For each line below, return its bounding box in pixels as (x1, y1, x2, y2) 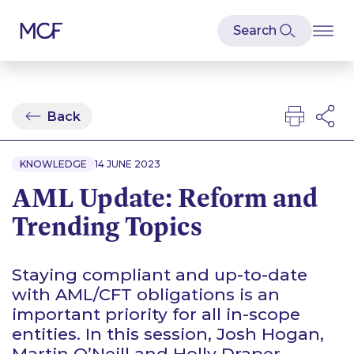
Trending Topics (12, 209, 202, 243)
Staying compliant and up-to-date (12, 265, 307, 284)
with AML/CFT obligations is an (12, 284, 280, 304)
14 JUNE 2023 (95, 158, 160, 170)
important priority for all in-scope (12, 304, 300, 324)
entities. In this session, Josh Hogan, (12, 324, 324, 344)
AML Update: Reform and (12, 180, 318, 215)
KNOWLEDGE (20, 158, 87, 170)
